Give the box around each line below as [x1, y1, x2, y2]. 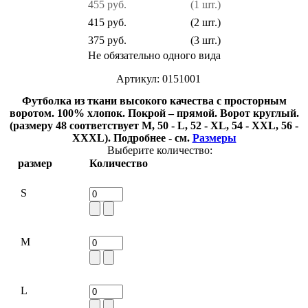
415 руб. [87, 16, 126, 28]
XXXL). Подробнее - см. [71, 131, 192, 144]
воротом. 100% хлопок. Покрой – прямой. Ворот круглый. [9, 107, 299, 119]
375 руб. [87, 34, 126, 46]
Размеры [192, 131, 236, 144]
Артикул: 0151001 [115, 72, 201, 85]
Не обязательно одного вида [87, 49, 221, 61]
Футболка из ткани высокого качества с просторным [21, 94, 287, 107]
